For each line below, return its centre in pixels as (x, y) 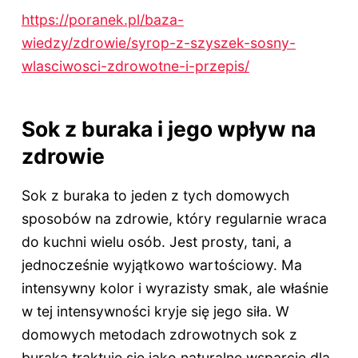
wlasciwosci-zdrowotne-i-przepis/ (135, 66)
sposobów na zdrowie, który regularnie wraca (174, 219)
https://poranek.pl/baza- (102, 19)
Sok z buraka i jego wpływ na (168, 128)
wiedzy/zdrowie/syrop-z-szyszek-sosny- (158, 42)
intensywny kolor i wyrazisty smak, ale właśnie (175, 288)
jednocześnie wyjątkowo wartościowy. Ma (161, 265)
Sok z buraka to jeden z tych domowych (155, 196)
